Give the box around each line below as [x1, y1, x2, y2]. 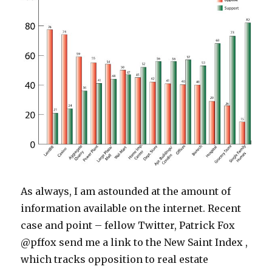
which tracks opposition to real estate [21, 253, 209, 265]
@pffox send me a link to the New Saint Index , [21, 236, 248, 248]
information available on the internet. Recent [21, 202, 242, 214]
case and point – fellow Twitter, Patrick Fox [21, 219, 236, 231]
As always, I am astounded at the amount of [21, 185, 231, 197]
